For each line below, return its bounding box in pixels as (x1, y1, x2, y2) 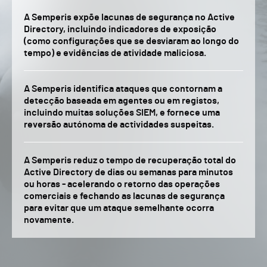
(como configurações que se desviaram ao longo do (24, 36, 239, 46)
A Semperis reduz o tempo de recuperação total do (24, 156, 236, 165)
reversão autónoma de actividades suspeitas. (24, 120, 214, 129)
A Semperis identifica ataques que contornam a (24, 84, 222, 94)
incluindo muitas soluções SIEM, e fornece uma (24, 108, 220, 117)
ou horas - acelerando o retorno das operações (24, 179, 220, 189)
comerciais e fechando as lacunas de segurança (24, 191, 225, 201)
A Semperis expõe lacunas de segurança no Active (24, 13, 235, 22)
